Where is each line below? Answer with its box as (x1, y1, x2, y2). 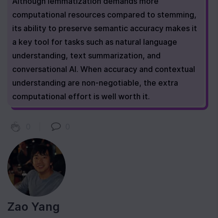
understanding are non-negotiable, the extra (12, 78, 178, 88)
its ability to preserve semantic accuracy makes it (12, 23, 197, 33)
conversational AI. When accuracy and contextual (12, 64, 195, 74)
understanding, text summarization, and (12, 51, 161, 60)
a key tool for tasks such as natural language (12, 37, 177, 47)
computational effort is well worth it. (12, 91, 150, 101)
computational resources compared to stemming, (12, 10, 197, 19)
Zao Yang (7, 200, 60, 214)
